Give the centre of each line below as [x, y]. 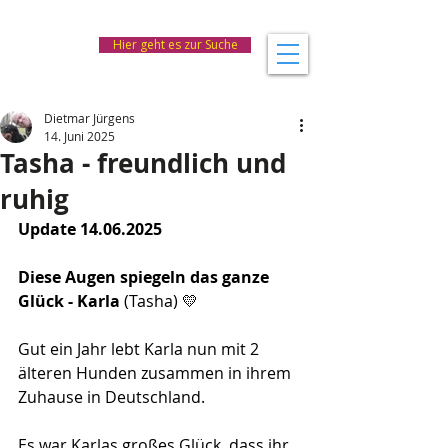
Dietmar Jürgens [89, 118]
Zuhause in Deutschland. [111, 397]
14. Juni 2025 [79, 136]
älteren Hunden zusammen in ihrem [156, 373]
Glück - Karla [71, 301]
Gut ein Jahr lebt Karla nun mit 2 [140, 349]
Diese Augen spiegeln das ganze [145, 277]
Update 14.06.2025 [90, 229]
